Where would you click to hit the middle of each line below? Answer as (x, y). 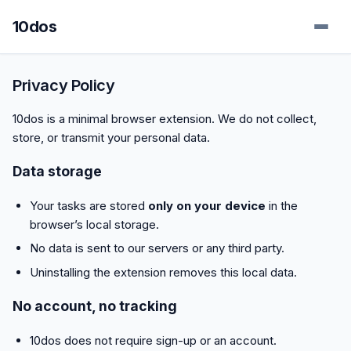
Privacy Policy (64, 85)
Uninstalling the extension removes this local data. (163, 272)
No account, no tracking (95, 306)
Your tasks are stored (89, 205)
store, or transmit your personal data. (111, 137)
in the (281, 205)
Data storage (57, 172)
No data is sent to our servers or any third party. (157, 248)
